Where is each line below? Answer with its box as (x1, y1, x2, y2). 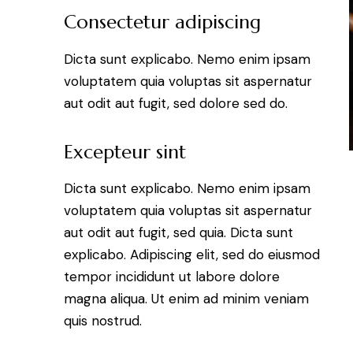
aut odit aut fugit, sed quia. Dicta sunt (64, 224, 293, 242)
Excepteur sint (64, 139, 186, 164)
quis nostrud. (64, 312, 142, 330)
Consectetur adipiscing (64, 9, 261, 34)
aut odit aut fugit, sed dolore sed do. (64, 94, 288, 112)
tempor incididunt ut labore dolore (64, 268, 280, 286)
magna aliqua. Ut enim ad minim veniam (64, 290, 309, 308)
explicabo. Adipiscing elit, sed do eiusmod (64, 246, 320, 264)
